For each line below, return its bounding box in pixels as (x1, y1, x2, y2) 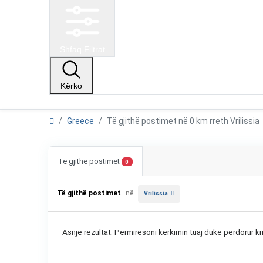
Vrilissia (144, 190, 168, 197)
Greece (67, 116, 94, 126)
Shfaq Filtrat (60, 45, 105, 54)
